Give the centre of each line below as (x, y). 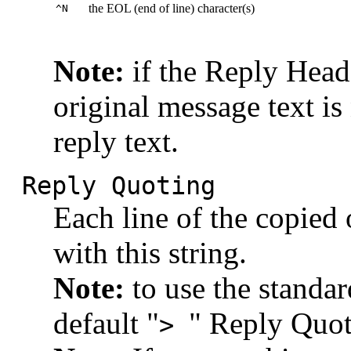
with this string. (150, 253)
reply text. (116, 142)
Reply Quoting (119, 186)
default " (106, 324)
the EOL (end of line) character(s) (172, 9)
